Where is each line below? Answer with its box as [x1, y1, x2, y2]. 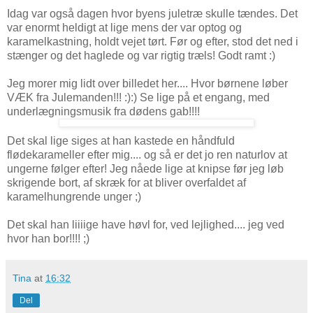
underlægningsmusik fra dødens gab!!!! [7, 105, 200, 117]
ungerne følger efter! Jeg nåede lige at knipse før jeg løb [7, 162, 284, 175]
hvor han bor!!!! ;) [7, 232, 89, 245]
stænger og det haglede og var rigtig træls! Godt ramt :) [7, 49, 275, 61]
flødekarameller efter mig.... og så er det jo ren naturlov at [7, 148, 287, 161]
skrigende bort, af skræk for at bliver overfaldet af [7, 176, 246, 189]
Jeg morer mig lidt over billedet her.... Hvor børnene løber [7, 77, 288, 89]
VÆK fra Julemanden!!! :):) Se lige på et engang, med [7, 91, 270, 103]
